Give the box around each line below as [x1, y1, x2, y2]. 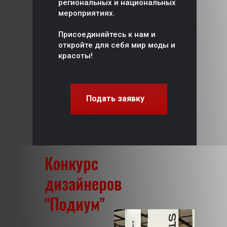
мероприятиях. [58, 9, 115, 18]
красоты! [58, 51, 93, 60]
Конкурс [45, 151, 98, 175]
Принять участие [81, 88, 148, 98]
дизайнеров [45, 171, 122, 195]
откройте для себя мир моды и [58, 41, 175, 50]
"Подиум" [45, 192, 105, 215]
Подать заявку [86, 94, 144, 103]
